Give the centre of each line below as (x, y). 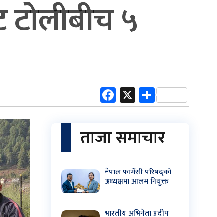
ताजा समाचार (123, 138)
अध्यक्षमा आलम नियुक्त (137, 181)
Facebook (146, 94)
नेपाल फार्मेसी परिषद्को (138, 172)
